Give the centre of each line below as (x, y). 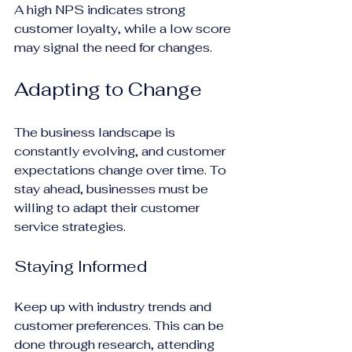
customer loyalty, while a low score (124, 28)
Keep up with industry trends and (114, 306)
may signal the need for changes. (113, 47)
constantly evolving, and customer (121, 151)
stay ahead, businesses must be (113, 189)
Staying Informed (81, 266)
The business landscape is (96, 132)
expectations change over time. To (122, 170)
